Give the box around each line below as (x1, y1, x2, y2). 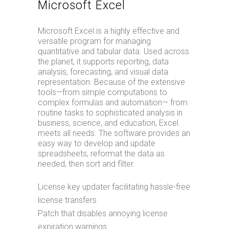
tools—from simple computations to (38, 87, 167, 97)
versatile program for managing (38, 36, 151, 46)
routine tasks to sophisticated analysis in (38, 108, 182, 118)
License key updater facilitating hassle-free (38, 182, 190, 192)
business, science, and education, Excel (38, 118, 178, 128)
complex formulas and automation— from (38, 98, 188, 107)
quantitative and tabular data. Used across (38, 47, 189, 56)
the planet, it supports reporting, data (38, 57, 169, 66)
